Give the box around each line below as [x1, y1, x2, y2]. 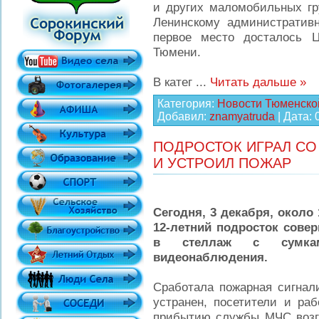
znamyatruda [209, 110, 275, 122]
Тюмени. [153, 45, 201, 59]
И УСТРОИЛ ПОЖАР [153, 155, 291, 171]
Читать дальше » [210, 75, 306, 89]
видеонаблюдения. [153, 250, 268, 264]
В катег [153, 75, 196, 89]
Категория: [157, 98, 217, 110]
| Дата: [275, 110, 315, 122]
